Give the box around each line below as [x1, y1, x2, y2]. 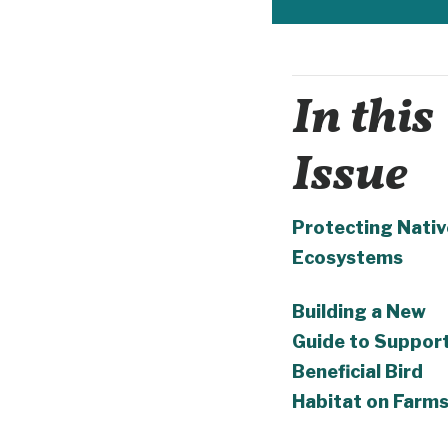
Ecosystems [292, 246, 403, 268]
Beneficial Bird [292, 360, 423, 382]
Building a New [292, 300, 426, 322]
